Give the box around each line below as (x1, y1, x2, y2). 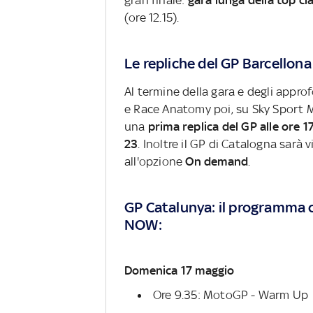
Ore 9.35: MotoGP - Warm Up (153, 288, 309, 302)
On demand (185, 154, 249, 169)
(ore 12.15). (124, 10, 180, 25)
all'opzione (124, 154, 186, 169)
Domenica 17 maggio (124, 263, 235, 277)
